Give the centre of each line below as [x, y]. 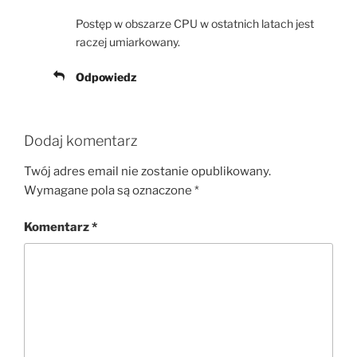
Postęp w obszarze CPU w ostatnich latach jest [195, 24]
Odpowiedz [106, 77]
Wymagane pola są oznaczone [109, 190]
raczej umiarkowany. [128, 42]
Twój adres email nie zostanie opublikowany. [147, 171]
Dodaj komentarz [81, 141]
